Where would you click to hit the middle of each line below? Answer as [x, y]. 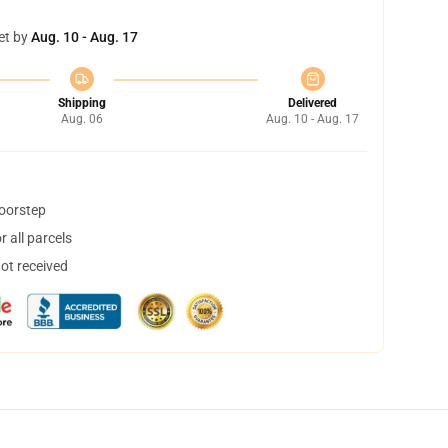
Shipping [81, 103]
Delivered [312, 103]
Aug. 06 [81, 119]
